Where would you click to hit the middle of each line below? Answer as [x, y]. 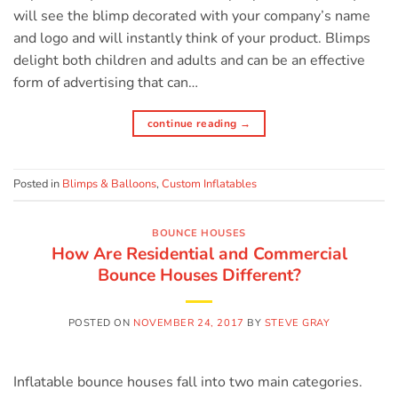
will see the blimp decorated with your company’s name [192, 16]
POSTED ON [101, 322]
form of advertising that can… [106, 82]
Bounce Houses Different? [199, 275]
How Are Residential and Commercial [199, 254]
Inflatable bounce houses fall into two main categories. [188, 382]
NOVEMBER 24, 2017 [189, 322]
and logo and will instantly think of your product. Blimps [192, 38]
